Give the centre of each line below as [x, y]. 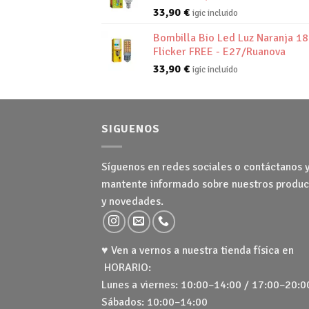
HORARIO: [126, 268]
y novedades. [132, 202]
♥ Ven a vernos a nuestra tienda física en [199, 251]
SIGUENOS [131, 129]
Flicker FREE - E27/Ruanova [219, 52]
